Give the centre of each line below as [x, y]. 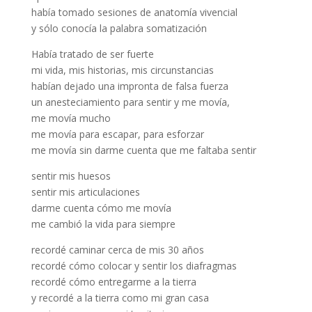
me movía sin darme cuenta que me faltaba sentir [143, 150]
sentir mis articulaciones [85, 192]
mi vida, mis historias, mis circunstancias [122, 70]
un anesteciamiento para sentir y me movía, [130, 102]
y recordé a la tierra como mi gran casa [120, 298]
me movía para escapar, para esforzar [117, 134]
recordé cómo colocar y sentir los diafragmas [134, 266]
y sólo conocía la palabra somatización [119, 28]
